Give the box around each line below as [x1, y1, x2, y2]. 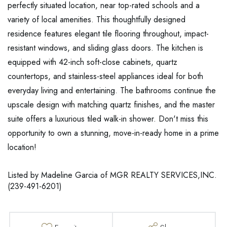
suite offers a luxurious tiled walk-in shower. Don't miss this [8, 113, 208, 125]
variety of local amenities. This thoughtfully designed [8, 14, 185, 26]
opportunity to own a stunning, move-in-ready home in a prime [8, 127, 219, 139]
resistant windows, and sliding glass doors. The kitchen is [8, 42, 203, 54]
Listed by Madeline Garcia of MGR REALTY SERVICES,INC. [8, 169, 217, 181]
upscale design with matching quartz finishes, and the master [8, 99, 215, 111]
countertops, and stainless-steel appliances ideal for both [8, 70, 203, 83]
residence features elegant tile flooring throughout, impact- [8, 28, 209, 40]
